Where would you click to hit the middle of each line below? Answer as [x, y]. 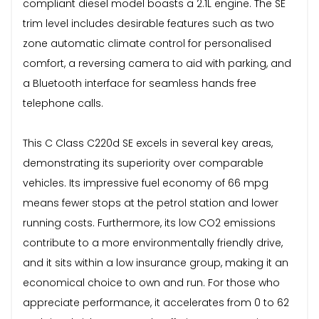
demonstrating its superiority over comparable [143, 163]
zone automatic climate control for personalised [147, 43]
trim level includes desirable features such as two [148, 23]
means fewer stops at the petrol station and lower [151, 203]
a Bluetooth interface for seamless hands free [140, 83]
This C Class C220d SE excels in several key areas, [148, 143]
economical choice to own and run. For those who [151, 282]
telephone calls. [63, 103]
